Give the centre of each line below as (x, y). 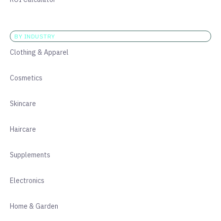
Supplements (30, 155)
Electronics (27, 181)
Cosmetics (26, 78)
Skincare (23, 104)
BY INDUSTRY (35, 36)
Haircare (23, 129)
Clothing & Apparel (39, 52)
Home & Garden (34, 206)
